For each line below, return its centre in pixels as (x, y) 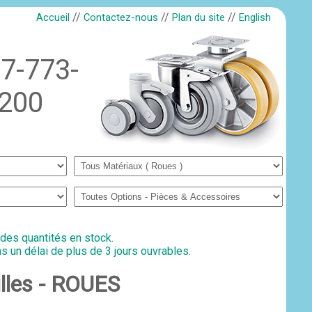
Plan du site (199, 17)
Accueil (53, 17)
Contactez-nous (121, 17)
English (255, 17)
